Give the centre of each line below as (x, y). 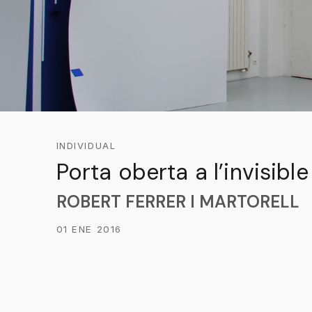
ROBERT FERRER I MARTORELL (178, 202)
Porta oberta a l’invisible (182, 172)
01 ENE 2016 (89, 229)
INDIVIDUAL (86, 146)
